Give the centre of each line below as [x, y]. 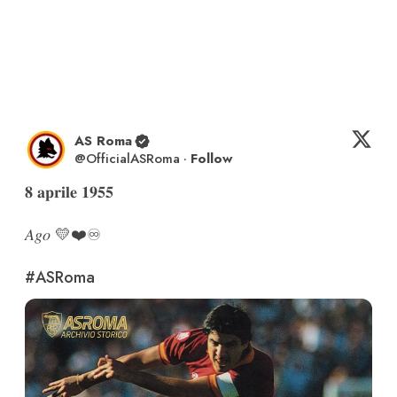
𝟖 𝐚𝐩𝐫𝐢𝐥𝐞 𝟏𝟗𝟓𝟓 [69, 193]
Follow [211, 159]
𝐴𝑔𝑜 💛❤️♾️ [63, 235]
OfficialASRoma [133, 159]
